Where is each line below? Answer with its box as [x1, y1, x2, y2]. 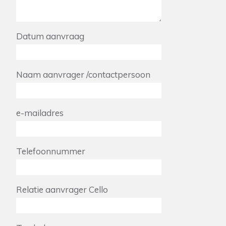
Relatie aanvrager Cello [16, 184, 108, 195]
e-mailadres [16, 107, 64, 118]
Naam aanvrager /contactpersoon [16, 69, 150, 80]
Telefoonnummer [16, 146, 85, 156]
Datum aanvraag [16, 31, 84, 41]
